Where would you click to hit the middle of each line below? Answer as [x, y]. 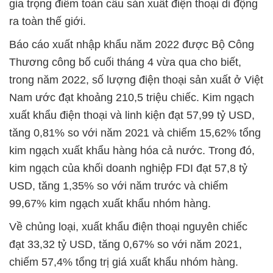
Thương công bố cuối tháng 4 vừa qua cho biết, [125, 62]
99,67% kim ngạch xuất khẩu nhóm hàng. [110, 204]
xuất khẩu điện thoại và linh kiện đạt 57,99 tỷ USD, [132, 115]
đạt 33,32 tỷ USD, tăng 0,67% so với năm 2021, [126, 245]
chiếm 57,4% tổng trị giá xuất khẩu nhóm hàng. [124, 262]
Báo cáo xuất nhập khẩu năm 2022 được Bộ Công [132, 45]
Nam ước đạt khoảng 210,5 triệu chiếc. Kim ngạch [132, 98]
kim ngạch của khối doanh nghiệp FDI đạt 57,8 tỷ [128, 168]
